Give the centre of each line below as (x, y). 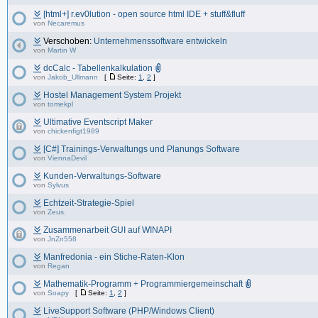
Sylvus (58, 185)
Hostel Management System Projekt (112, 95)
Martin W (62, 50)
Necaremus (66, 23)
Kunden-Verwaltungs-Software (102, 176)
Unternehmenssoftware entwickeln (160, 41)
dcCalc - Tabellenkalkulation (98, 68)
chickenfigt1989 (73, 131)
